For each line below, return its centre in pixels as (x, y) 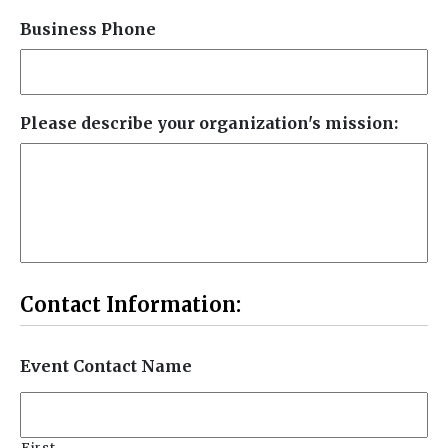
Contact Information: (130, 304)
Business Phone (88, 28)
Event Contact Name (106, 365)
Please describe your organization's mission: (209, 122)
